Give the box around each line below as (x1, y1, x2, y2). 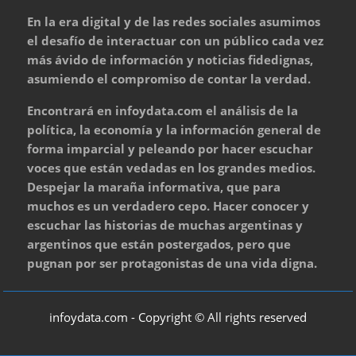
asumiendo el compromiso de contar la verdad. (27, 71, 311, 87)
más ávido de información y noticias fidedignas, (27, 52, 314, 68)
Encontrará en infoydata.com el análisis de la (27, 103, 299, 119)
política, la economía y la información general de (27, 122, 322, 138)
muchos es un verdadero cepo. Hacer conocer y (27, 198, 310, 215)
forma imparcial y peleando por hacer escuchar (27, 141, 314, 157)
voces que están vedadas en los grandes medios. (27, 160, 316, 176)
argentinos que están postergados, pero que (27, 236, 292, 253)
